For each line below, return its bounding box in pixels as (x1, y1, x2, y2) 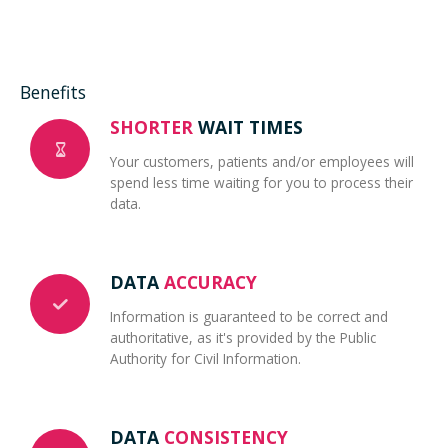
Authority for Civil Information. (110, 348, 301, 368)
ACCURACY (164, 269, 257, 294)
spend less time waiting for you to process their (110, 172, 413, 192)
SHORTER (110, 114, 193, 139)
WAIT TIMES (193, 114, 303, 139)
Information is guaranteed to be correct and (110, 306, 388, 326)
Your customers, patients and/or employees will (110, 151, 414, 171)
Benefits (20, 79, 86, 104)
